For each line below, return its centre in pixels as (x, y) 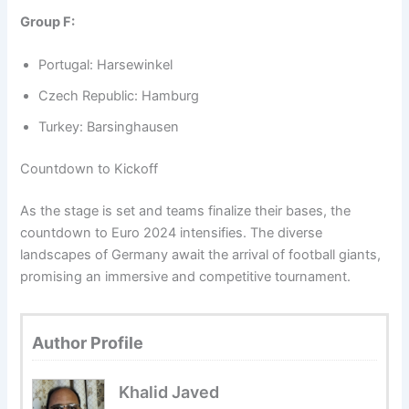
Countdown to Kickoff (89, 169)
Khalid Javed (169, 393)
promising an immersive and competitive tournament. (186, 277)
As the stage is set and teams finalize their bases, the (186, 211)
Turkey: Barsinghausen (109, 127)
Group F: (48, 22)
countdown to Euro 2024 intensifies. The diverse (172, 233)
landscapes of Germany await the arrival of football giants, (201, 255)
